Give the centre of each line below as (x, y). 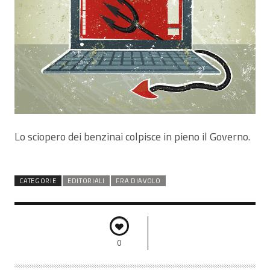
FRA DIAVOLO (138, 181)
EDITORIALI (86, 181)
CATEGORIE (38, 181)
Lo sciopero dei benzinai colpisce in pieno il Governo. (132, 137)
